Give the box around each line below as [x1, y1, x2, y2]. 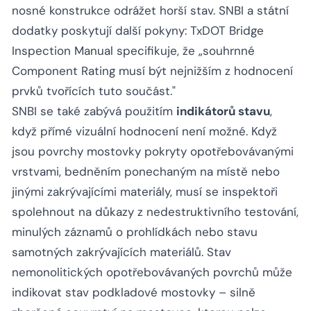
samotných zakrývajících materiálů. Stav [12, 244, 231, 260]
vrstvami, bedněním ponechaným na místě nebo [12, 164, 280, 180]
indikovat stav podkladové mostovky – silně [12, 285, 255, 301]
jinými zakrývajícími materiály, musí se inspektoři [12, 184, 278, 200]
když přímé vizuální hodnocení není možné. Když [12, 124, 277, 140]
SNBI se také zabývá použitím [12, 103, 176, 119]
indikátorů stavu [176, 103, 270, 119]
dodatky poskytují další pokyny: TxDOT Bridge [12, 23, 264, 39]
